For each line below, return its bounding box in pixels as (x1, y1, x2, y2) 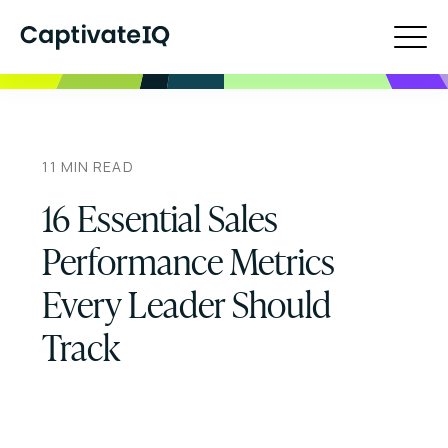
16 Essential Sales (42, 189, 279, 244)
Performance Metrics (42, 232, 336, 287)
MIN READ (56, 157, 134, 177)
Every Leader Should (42, 275, 332, 330)
